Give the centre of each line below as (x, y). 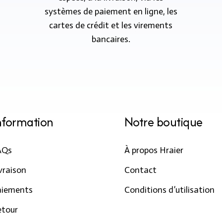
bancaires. (111, 39)
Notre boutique (164, 122)
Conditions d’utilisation (169, 190)
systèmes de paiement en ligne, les (111, 11)
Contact (140, 170)
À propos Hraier (154, 150)
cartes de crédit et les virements (111, 25)
